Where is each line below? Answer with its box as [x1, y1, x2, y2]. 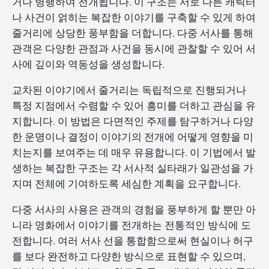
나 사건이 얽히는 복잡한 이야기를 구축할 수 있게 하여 [12, 10, 256, 24]
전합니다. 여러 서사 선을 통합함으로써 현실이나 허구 [12, 233, 253, 247]
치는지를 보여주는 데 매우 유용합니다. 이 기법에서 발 [12, 145, 256, 159]
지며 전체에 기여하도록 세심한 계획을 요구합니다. [12, 176, 241, 190]
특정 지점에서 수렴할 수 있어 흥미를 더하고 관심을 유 [12, 98, 256, 112]
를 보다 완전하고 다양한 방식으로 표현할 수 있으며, [12, 249, 246, 263]
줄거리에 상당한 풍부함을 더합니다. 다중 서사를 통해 [12, 26, 253, 40]
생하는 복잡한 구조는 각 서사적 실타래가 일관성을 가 [12, 160, 253, 175]
